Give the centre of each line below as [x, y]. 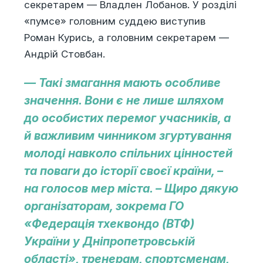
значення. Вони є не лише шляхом [124, 101]
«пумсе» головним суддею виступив [114, 21]
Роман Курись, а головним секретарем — [126, 38]
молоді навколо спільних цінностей [128, 154]
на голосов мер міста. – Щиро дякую [131, 189]
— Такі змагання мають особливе [122, 83]
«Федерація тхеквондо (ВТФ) [109, 224]
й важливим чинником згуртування [127, 136]
